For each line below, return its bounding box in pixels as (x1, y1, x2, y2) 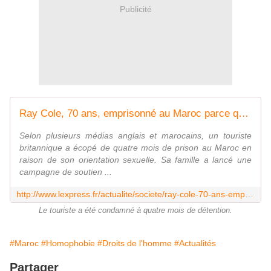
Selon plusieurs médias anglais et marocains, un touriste (19, 131, 252, 141)
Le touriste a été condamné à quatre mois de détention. (39, 206, 232, 215)
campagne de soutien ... (19, 167, 112, 177)
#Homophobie (41, 238, 95, 249)
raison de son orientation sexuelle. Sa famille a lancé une (19, 155, 252, 165)
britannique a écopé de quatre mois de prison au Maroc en (19, 143, 252, 153)
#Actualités (174, 238, 216, 249)
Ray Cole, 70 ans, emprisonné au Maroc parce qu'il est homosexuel (238, 108, 249, 120)
